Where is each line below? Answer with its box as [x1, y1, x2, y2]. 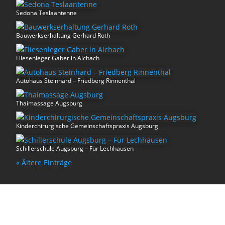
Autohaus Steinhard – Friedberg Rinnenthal [16, 76, 136, 85]
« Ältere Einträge [16, 158, 72, 167]
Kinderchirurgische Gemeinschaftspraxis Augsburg [16, 122, 158, 130]
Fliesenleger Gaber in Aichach [16, 54, 99, 62]
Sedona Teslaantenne [16, 9, 77, 17]
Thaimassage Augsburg [16, 99, 82, 107]
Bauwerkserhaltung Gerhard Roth [16, 31, 110, 40]
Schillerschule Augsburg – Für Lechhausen [16, 144, 134, 153]
